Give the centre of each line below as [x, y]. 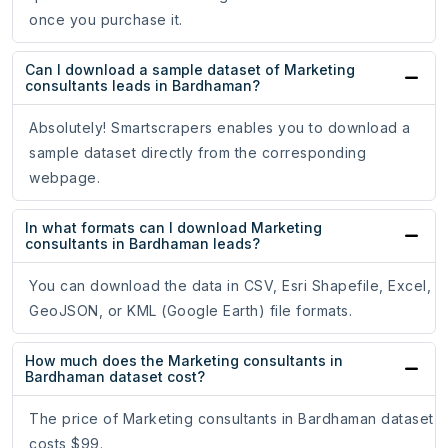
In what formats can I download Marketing [173, 228]
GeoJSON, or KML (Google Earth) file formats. [190, 311]
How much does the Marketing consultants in [184, 361]
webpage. [64, 178]
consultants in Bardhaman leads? [142, 244]
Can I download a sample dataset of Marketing [190, 70]
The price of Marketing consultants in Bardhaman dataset [231, 419]
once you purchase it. [106, 20]
